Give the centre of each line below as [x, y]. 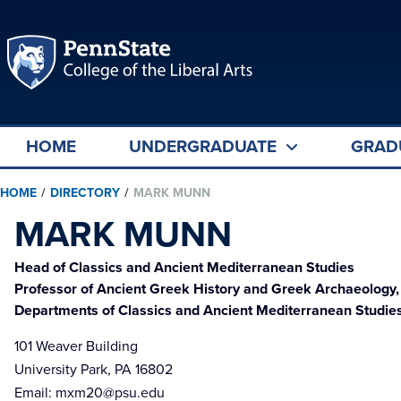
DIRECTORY [85, 193]
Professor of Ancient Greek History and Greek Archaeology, [207, 289]
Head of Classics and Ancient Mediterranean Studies [184, 267]
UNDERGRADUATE [203, 146]
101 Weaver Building [76, 346]
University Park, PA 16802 [94, 369]
